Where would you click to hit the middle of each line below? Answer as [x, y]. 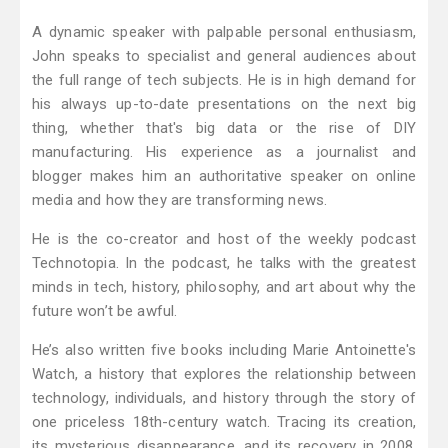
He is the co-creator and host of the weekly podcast [224, 239]
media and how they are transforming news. [180, 200]
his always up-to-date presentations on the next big [224, 104]
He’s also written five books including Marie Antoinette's [224, 350]
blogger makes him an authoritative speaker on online [224, 176]
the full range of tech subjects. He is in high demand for [224, 80]
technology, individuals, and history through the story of [224, 398]
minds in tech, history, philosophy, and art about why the [224, 287]
